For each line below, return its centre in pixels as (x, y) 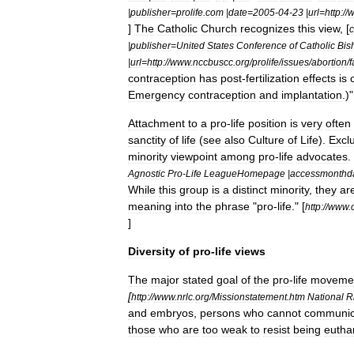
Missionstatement (249, 297)
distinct (250, 190)
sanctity (147, 140)
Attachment (156, 123)
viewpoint (194, 156)
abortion (329, 62)
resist (277, 330)
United (190, 45)
